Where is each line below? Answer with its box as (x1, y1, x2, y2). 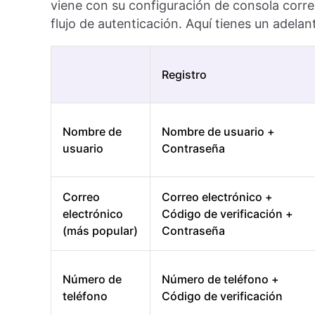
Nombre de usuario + (162, 124, 275, 139)
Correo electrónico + (162, 190, 273, 205)
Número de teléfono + (162, 272, 279, 287)
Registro (162, 67, 207, 82)
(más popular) (63, 224, 138, 238)
